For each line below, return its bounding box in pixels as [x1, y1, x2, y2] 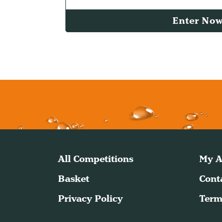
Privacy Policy [58, 192, 123, 205]
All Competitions [58, 152, 133, 165]
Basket [58, 172, 89, 185]
